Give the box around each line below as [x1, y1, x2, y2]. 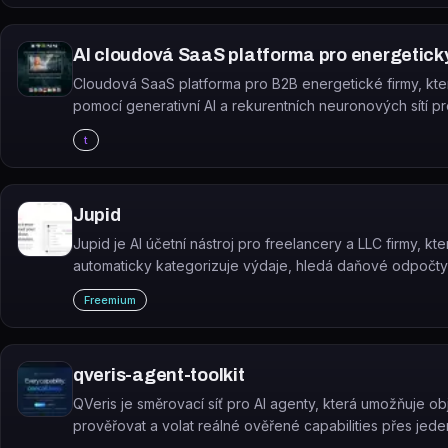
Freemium [84, 293, 136, 307]
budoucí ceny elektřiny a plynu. [73, 119, 280, 136]
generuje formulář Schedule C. [73, 279, 275, 296]
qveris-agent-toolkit [73, 365, 245, 385]
